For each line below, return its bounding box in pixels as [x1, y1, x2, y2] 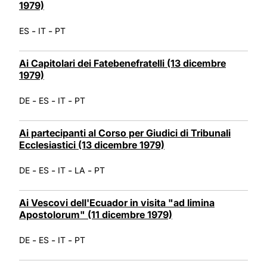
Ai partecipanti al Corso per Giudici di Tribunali [19, 126, 231, 139]
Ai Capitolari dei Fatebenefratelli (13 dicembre [19, 57, 226, 69]
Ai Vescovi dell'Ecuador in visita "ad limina [19, 196, 215, 209]
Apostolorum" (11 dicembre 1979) [19, 208, 172, 221]
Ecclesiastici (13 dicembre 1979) [19, 138, 164, 151]
